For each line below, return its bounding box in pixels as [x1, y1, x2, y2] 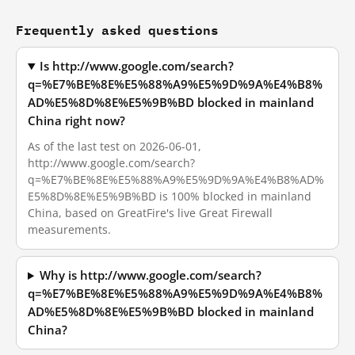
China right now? [28, 113, 125, 128]
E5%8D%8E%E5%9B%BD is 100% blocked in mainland [28, 189, 311, 204]
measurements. [28, 222, 111, 237]
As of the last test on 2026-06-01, [28, 139, 201, 154]
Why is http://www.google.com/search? [40, 268, 262, 283]
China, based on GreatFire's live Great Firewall [28, 205, 273, 220]
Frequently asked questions [16, 19, 219, 40]
